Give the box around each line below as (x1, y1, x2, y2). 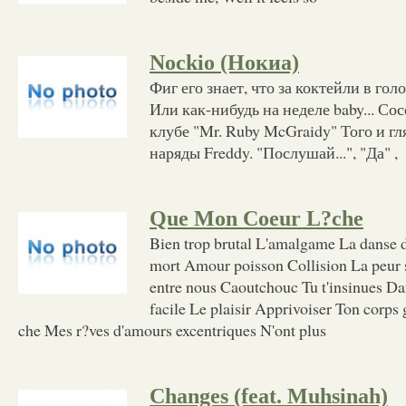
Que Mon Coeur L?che (150, 206, 363, 230)
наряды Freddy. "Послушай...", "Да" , (150, 140, 398, 163)
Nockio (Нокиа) (150, 50, 299, 74)
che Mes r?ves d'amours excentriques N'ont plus (18, 318, 326, 341)
